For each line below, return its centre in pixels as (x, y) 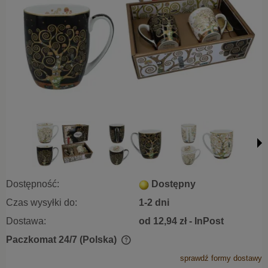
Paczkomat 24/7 (42, 240)
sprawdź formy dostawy (221, 258)
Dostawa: (26, 221)
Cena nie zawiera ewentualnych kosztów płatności (111, 249)
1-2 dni (154, 203)
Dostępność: (33, 184)
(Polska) (98, 240)
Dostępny (173, 184)
